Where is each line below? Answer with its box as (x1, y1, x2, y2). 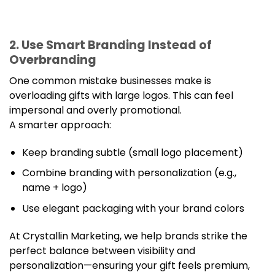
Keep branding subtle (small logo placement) (21, 145, 243, 160)
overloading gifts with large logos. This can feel (9, 88, 233, 103)
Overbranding (9, 52, 96, 69)
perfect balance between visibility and (9, 243, 195, 258)
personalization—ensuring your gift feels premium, (9, 258, 250, 273)
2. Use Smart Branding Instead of (9, 37, 212, 54)
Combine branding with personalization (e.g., (21, 166, 236, 180)
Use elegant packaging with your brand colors (21, 201, 244, 215)
